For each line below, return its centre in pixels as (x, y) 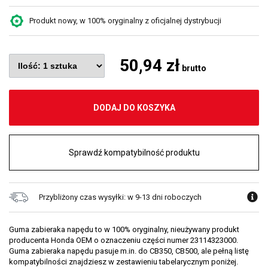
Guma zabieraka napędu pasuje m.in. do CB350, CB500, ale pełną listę (129, 251)
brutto (193, 68)
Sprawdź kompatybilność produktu (134, 153)
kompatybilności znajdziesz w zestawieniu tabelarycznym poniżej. (124, 262)
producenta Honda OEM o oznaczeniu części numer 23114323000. (124, 240)
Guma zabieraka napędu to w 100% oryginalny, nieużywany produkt (124, 229)
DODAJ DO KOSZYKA (134, 108)
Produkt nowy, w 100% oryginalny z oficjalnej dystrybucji (125, 21)
